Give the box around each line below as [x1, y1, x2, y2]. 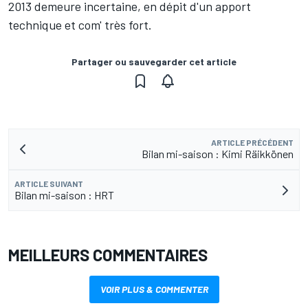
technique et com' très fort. [8, 17, 152, 32]
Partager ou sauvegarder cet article [71, 56, 236, 67]
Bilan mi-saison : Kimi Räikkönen [142, 147, 294, 160]
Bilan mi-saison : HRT [14, 188, 114, 201]
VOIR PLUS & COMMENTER [100, 283, 208, 295]
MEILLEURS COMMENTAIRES [8, 245, 208, 265]
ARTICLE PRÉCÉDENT [211, 137, 294, 147]
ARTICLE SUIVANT [14, 179, 83, 188]
